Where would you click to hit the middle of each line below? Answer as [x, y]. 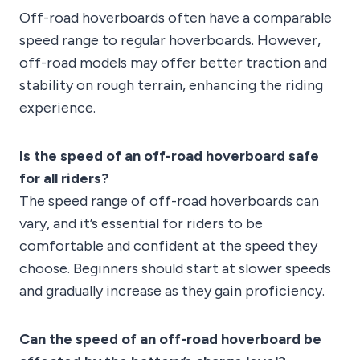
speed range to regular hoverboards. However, [170, 41]
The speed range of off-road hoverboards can [169, 201]
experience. [57, 108]
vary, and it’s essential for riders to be [141, 224]
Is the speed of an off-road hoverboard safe [169, 156]
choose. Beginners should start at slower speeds [175, 269]
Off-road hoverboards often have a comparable [176, 18]
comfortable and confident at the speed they [168, 246]
